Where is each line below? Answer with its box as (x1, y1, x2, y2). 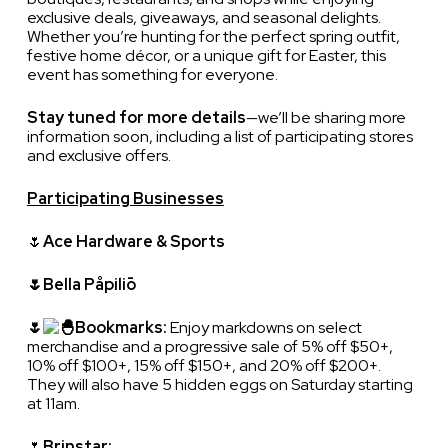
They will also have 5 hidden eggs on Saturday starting (26, 374, 413, 396)
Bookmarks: (74, 317, 167, 339)
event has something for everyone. (26, 64, 278, 86)
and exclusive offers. (26, 145, 171, 167)
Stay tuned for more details (26, 107, 246, 129)
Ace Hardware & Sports (42, 231, 225, 253)
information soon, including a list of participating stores (26, 126, 413, 148)
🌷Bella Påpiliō (26, 274, 136, 296)
